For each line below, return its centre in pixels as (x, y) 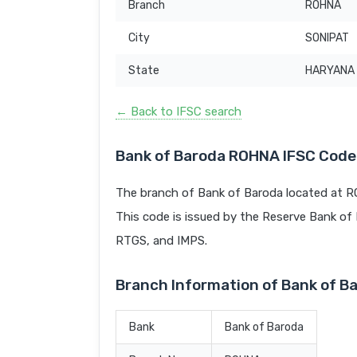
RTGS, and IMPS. (161, 241)
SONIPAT (327, 38)
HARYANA (330, 71)
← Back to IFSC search (178, 112)
